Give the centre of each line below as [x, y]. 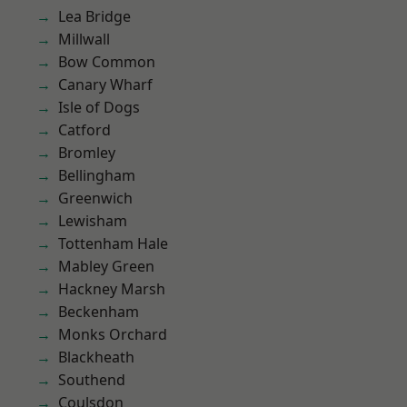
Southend [92, 380]
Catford [84, 130]
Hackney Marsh [112, 289]
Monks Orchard [113, 334]
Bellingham [97, 175]
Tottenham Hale [113, 243]
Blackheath [96, 357]
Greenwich [95, 198]
